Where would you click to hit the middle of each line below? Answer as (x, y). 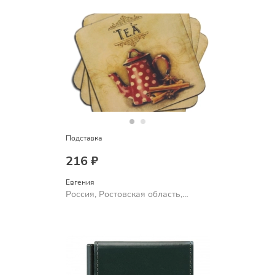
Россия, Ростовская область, (124, 195)
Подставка (83, 138)
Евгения (79, 183)
